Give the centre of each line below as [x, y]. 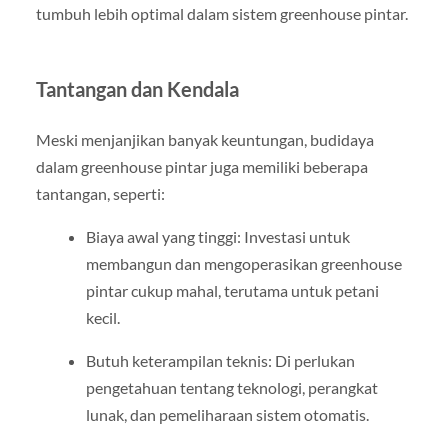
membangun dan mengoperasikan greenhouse [243, 263]
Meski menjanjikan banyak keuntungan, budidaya [204, 139]
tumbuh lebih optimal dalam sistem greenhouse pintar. [221, 13]
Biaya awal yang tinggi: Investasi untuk [217, 236]
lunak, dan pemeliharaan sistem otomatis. [227, 414]
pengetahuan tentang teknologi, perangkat [231, 387]
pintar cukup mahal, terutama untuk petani [232, 290]
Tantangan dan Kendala [137, 88]
